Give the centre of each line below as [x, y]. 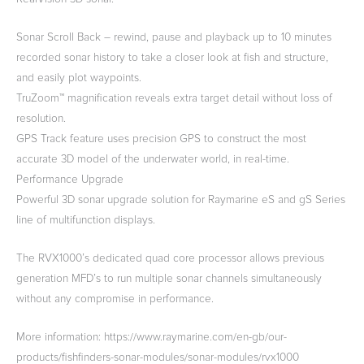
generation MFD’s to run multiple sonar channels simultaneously [169, 279]
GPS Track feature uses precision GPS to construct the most [161, 139]
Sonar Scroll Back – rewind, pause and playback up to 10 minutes [174, 38]
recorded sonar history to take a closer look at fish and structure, [172, 58]
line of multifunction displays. [86, 221]
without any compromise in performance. [115, 299]
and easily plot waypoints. [79, 78]
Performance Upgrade [70, 180]
